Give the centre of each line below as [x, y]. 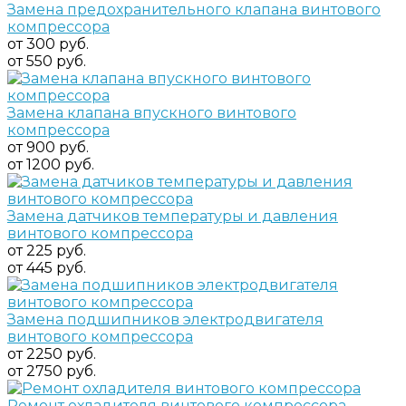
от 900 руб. [48, 147]
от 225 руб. [47, 250]
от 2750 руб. [52, 371]
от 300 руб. [48, 43]
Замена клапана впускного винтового [152, 112]
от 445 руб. [47, 267]
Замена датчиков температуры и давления [173, 216]
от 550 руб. [47, 61]
